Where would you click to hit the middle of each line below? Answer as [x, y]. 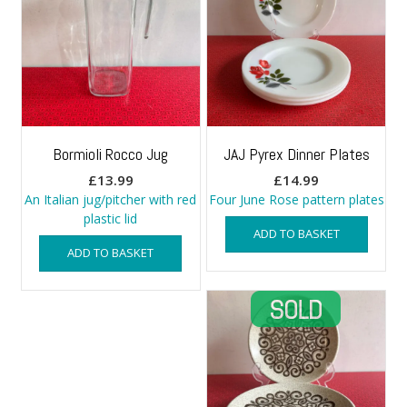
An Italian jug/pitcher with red [111, 199]
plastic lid [111, 218]
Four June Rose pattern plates [296, 199]
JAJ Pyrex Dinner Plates [296, 154]
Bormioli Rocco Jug [111, 154]
